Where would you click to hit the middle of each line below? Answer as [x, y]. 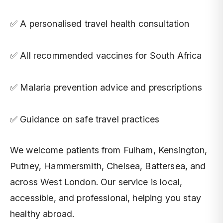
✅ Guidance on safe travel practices [85, 119]
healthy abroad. [42, 214]
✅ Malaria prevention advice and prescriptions [106, 87]
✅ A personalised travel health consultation [100, 24]
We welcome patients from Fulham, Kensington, [109, 150]
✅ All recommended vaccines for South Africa [106, 56]
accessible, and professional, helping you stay [106, 198]
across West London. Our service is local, [96, 182]
